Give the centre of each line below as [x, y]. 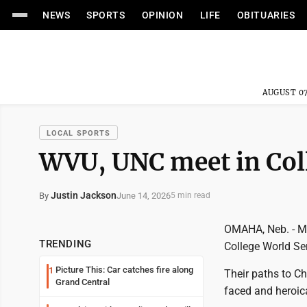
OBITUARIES [266, 15]
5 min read [191, 195]
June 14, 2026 [144, 195]
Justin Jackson [84, 195]
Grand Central [83, 282]
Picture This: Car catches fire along [124, 270]
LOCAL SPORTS [79, 133]
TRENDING [65, 244]
